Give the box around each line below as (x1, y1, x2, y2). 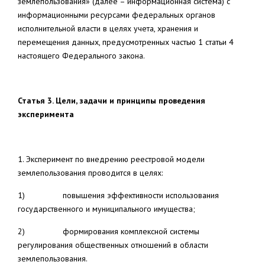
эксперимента (18, 109, 74, 119)
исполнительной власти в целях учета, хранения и (18, 23, 198, 34)
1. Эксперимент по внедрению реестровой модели (18, 154, 205, 164)
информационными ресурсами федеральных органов (18, 9, 215, 20)
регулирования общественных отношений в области (18, 240, 208, 250)
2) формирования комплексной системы (18, 226, 199, 237)
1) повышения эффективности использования (18, 190, 219, 201)
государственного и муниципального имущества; (18, 203, 195, 214)
